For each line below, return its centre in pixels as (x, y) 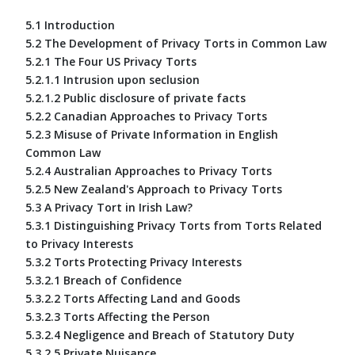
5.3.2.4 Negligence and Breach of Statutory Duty (160, 334)
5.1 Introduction (70, 25)
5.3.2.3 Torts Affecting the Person (118, 316)
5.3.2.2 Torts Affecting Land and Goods (133, 298)
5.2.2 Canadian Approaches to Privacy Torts (146, 116)
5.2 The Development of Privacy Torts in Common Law (176, 43)
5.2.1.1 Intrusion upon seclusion (113, 79)
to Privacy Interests (79, 243)
